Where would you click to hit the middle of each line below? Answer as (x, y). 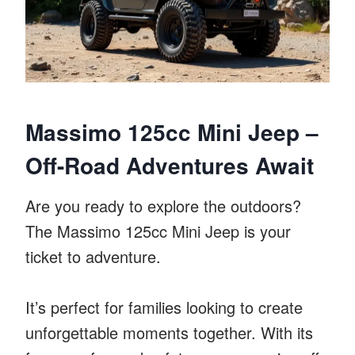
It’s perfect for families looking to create (164, 307)
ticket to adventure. (93, 256)
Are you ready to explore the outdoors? (163, 205)
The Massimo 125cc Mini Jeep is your (158, 231)
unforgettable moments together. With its (169, 332)
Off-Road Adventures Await (170, 165)
